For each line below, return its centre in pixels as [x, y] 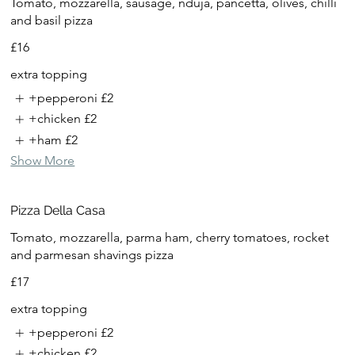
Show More [43, 161]
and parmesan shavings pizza [92, 255]
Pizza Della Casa [58, 211]
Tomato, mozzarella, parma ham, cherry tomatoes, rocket [170, 238]
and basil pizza [52, 20]
